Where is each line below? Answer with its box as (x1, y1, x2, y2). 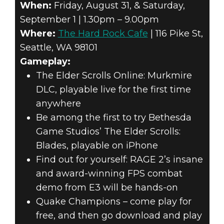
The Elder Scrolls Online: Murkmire (35, 70, 192, 81)
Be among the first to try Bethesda (35, 112, 191, 123)
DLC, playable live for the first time (35, 84, 191, 95)
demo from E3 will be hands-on (35, 182, 178, 193)
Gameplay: (19, 56, 70, 67)
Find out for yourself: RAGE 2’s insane (35, 154, 203, 165)
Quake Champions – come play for (35, 196, 191, 207)
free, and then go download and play (35, 210, 202, 221)
